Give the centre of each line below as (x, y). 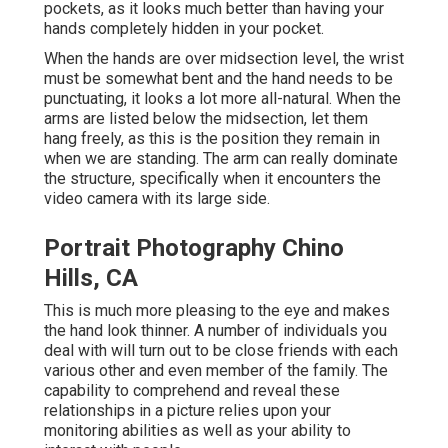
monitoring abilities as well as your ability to (197, 431)
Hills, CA (91, 278)
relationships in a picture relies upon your (187, 411)
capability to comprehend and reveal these (192, 391)
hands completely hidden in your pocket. (184, 29)
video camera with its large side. (157, 199)
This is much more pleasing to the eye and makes (217, 311)
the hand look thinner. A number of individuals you (215, 331)
